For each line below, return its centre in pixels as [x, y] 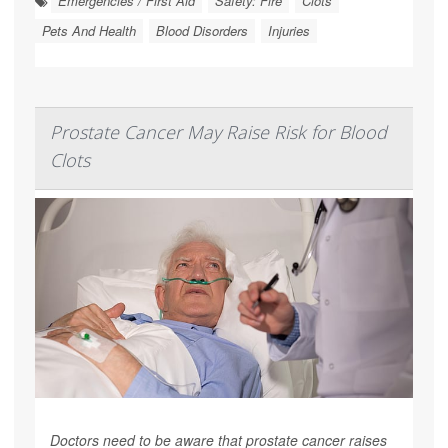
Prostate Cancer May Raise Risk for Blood [218, 132]
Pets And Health [89, 31]
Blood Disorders [202, 31]
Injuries [289, 31]
